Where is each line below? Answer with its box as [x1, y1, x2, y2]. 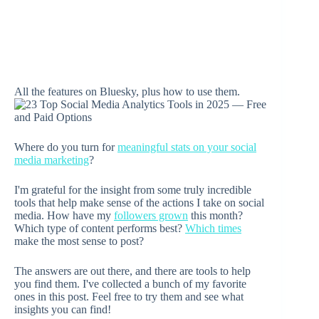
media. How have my [14, 209, 114, 222]
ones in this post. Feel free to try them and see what [14, 291, 244, 303]
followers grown [114, 209, 188, 222]
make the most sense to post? [14, 235, 144, 248]
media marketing [14, 154, 89, 167]
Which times [185, 222, 241, 235]
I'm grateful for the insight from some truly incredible [14, 184, 251, 197]
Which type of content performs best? [14, 222, 185, 235]
